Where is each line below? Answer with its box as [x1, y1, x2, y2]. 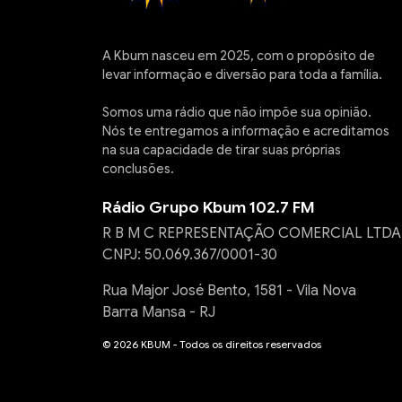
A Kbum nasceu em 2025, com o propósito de [102, 48, 375, 64]
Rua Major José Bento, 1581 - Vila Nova [102, 282, 356, 300]
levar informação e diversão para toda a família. [102, 66, 382, 83]
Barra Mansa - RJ [102, 303, 215, 321]
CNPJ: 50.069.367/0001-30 [102, 246, 277, 264]
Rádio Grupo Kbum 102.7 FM [102, 197, 315, 217]
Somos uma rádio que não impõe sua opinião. [102, 104, 371, 120]
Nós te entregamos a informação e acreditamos [102, 123, 389, 139]
